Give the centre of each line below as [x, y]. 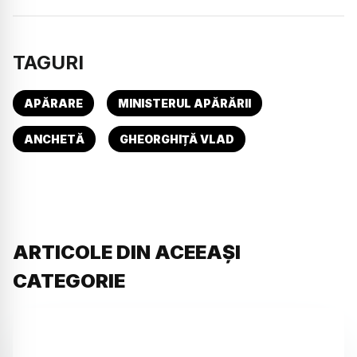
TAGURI [48, 62]
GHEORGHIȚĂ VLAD [177, 139]
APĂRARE [53, 103]
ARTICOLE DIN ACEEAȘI [127, 252]
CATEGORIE [69, 280]
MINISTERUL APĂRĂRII [184, 103]
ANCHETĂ [54, 139]
